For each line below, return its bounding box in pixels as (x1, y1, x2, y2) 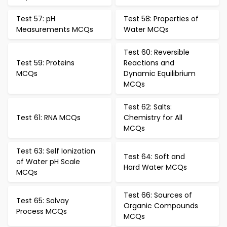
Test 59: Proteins (16, 58, 74, 68)
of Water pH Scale (16, 157, 80, 167)
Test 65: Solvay (16, 195, 69, 206)
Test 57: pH (16, 14, 55, 24)
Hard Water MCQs (124, 162, 187, 172)
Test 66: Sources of (124, 190, 192, 200)
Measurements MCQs (16, 24, 93, 34)
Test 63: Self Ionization (16, 146, 95, 156)
